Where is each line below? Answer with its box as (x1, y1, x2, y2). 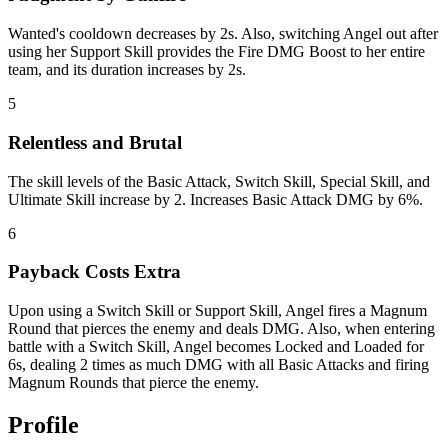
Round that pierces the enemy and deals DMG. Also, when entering (8, 320, 435, 338)
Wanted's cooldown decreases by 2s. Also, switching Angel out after (8, 25, 438, 43)
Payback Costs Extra (8, 261, 181, 283)
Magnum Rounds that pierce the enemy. (8, 374, 259, 392)
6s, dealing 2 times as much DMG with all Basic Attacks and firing (8, 356, 429, 374)
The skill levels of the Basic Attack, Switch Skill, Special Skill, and (8, 172, 430, 190)
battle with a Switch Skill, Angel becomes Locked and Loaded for (8, 338, 424, 356)
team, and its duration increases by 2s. (8, 61, 246, 79)
